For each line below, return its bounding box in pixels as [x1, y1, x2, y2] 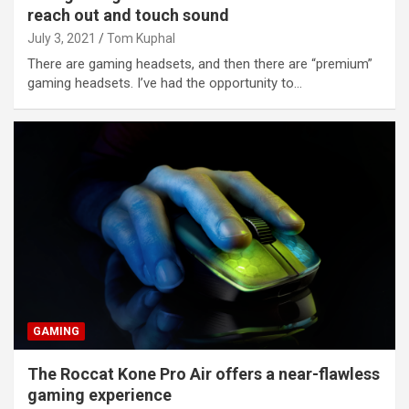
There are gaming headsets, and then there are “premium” [27, 55, 372, 72]
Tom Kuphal [107, 30, 175, 46]
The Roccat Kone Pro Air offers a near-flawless [27, 364, 380, 384]
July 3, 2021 [27, 30, 96, 46]
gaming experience [27, 385, 172, 405]
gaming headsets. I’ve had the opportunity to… [27, 74, 302, 91]
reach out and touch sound [27, 5, 229, 25]
